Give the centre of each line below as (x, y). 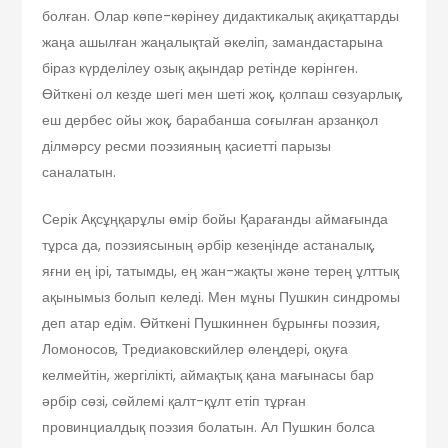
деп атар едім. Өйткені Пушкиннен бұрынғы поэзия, (211, 323)
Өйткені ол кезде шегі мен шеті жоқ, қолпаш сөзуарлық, (223, 94)
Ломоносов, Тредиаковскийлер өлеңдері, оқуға (195, 349)
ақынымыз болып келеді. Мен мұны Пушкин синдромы (221, 297)
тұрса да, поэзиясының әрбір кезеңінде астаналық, (209, 245)
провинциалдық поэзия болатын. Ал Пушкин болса (209, 427)
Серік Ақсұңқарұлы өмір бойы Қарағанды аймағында (215, 219)
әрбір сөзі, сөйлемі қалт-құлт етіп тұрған (174, 401)
